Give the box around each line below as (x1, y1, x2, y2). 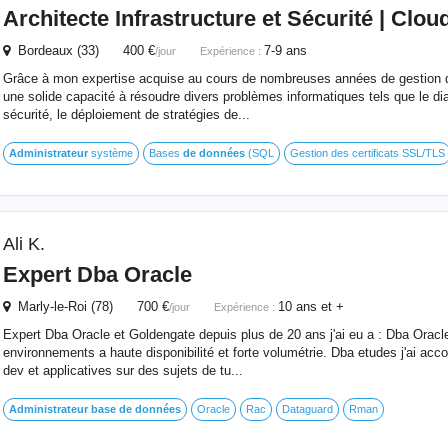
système (87, 147, 133, 159)
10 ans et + (277, 299, 344, 314)
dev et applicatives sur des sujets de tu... (2, 363, 243, 378)
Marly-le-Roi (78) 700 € (9, 299, 169, 314)
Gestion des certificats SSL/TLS (289, 147, 445, 159)
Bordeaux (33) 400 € (9, 43, 155, 58)
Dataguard (281, 403, 333, 415)
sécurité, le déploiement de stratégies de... (2, 107, 250, 122)
